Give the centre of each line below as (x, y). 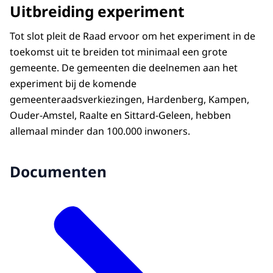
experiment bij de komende (73, 83)
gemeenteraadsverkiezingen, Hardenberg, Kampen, (129, 99)
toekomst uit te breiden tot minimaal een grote (119, 51)
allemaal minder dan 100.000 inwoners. (100, 131)
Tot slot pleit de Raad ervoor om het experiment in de (133, 36)
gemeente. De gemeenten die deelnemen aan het (124, 67)
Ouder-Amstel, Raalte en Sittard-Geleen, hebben (120, 115)
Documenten (58, 172)
